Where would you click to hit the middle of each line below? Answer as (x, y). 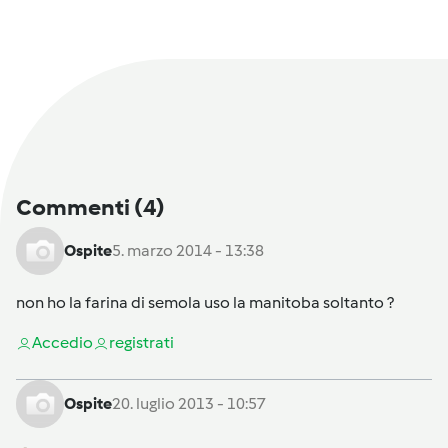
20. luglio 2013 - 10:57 (189, 403)
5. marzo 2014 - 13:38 (188, 250)
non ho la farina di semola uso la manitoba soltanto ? (205, 302)
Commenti (75, 206)
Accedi (57, 342)
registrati (141, 342)
